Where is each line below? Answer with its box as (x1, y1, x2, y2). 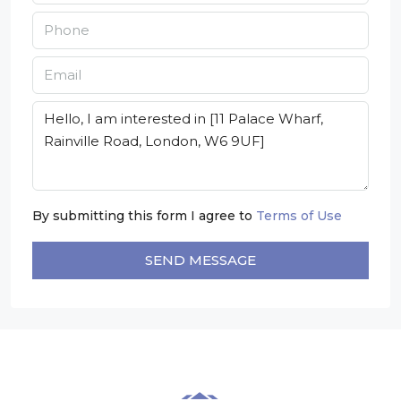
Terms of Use (256, 208, 342, 225)
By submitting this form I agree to (32, 208, 256, 225)
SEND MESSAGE (145, 252, 256, 269)
